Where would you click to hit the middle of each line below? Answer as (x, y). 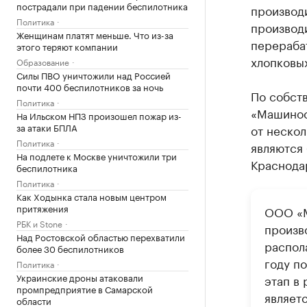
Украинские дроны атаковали (80, 277)
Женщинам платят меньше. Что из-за (95, 34)
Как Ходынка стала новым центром (91, 196)
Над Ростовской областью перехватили (101, 236)
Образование (43, 61)
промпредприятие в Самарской (85, 288)
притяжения (42, 207)
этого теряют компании (67, 46)
